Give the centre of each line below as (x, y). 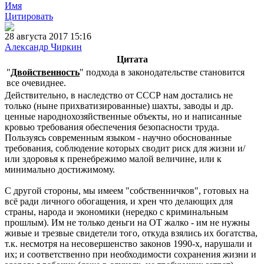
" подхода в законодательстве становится (162, 72)
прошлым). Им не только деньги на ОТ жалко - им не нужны (127, 223)
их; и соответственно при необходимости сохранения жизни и (131, 255)
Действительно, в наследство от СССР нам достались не (119, 95)
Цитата (132, 60)
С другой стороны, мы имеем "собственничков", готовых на (127, 191)
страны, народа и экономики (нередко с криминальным (116, 212)
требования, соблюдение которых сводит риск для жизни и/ (125, 148)
